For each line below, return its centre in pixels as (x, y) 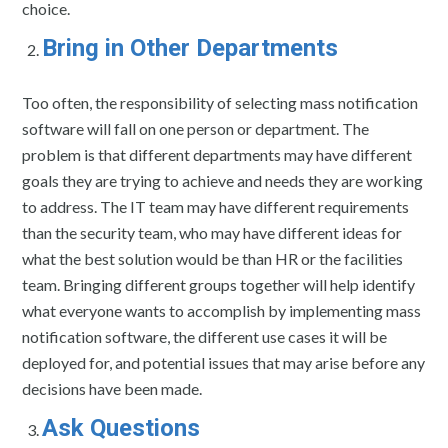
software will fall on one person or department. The (196, 128)
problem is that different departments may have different (217, 154)
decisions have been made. (112, 388)
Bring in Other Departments (190, 47)
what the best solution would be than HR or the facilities (213, 258)
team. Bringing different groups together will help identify (219, 284)
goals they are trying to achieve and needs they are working (223, 180)
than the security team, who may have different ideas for (212, 232)
